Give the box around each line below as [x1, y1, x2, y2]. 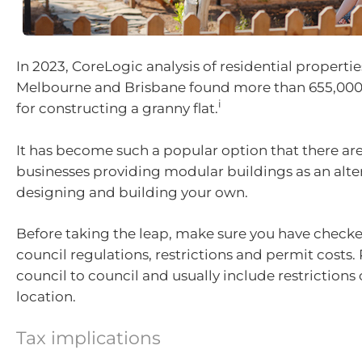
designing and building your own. [16, 183, 248, 200]
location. [16, 288, 76, 305]
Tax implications [16, 326, 161, 349]
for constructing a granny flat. [16, 100, 218, 116]
